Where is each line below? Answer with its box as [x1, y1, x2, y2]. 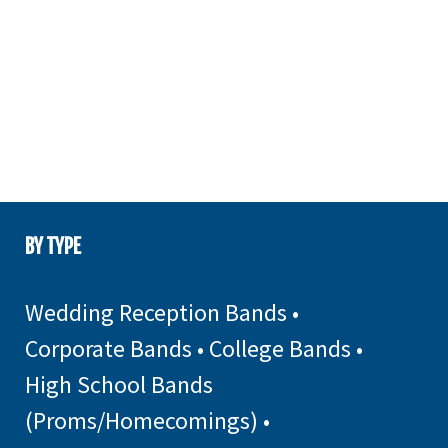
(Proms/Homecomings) [25, 405, 258, 436]
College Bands [209, 333, 351, 364]
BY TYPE [25, 234, 81, 259]
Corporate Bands [25, 333, 192, 364]
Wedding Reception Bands [25, 297, 287, 328]
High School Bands [25, 369, 213, 400]
